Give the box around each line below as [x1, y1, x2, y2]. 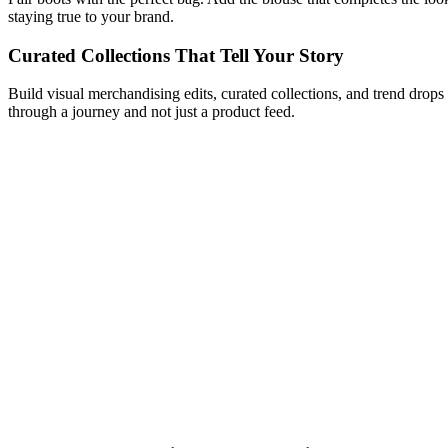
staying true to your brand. [8, 7, 174, 25]
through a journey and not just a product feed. [8, 103, 295, 121]
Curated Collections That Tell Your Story [8, 44, 344, 66]
